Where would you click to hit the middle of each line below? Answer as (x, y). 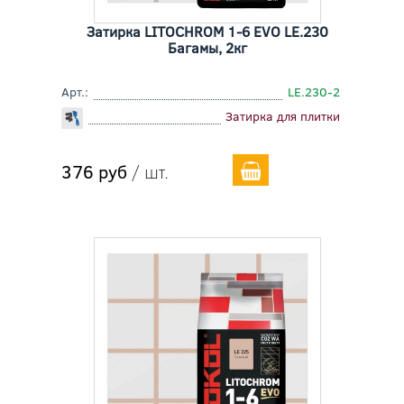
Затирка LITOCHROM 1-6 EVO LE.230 (207, 32)
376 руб (94, 171)
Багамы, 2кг (207, 48)
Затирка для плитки (283, 116)
